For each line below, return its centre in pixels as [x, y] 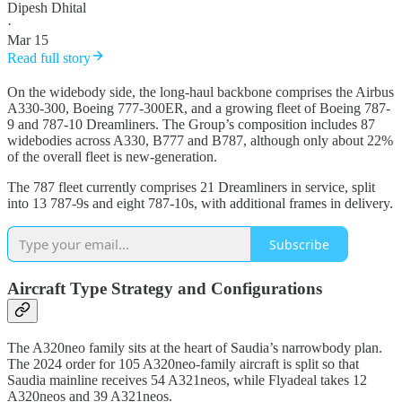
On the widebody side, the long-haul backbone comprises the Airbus [201, 92]
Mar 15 [28, 40]
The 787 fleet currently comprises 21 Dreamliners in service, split [191, 188]
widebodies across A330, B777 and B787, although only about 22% [200, 141]
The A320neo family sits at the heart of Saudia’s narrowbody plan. [195, 347]
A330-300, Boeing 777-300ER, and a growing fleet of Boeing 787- [199, 109]
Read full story [49, 58]
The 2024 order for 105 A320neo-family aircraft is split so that [183, 363]
